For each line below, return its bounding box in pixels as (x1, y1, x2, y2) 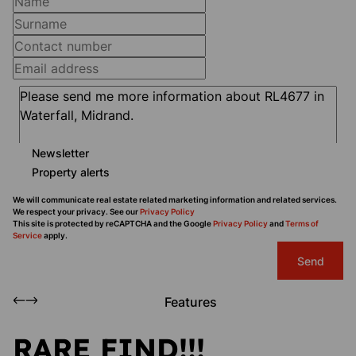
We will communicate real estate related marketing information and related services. (13, 195, 337, 204)
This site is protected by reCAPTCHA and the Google (13, 219, 213, 228)
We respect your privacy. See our (13, 207, 140, 216)
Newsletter (32, 145, 89, 160)
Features (164, 294, 217, 310)
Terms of (285, 219, 319, 228)
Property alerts (32, 164, 110, 179)
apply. (42, 230, 68, 240)
